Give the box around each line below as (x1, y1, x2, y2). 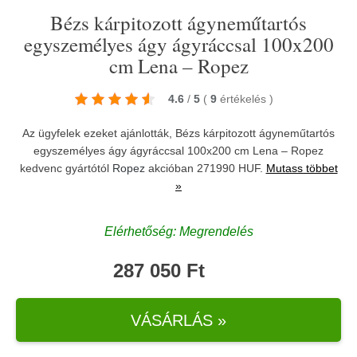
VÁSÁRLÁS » (131, 311, 226, 329)
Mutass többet (265, 162, 338, 175)
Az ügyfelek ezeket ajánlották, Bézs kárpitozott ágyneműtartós (22, 127, 335, 139)
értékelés (219, 92, 269, 105)
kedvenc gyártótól (19, 162, 112, 175)
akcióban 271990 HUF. (144, 162, 266, 175)
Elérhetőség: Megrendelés (104, 225, 253, 238)
